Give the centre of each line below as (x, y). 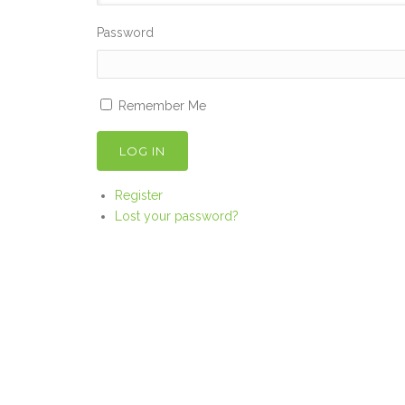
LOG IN (142, 151)
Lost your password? (176, 216)
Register (138, 195)
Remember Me (162, 106)
